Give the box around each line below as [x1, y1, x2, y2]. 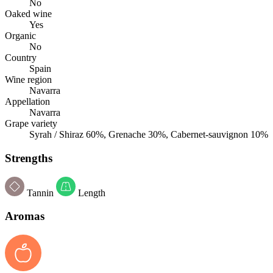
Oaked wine [5, 9, 52, 19]
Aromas [5, 210, 44, 223]
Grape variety [5, 118, 57, 129]
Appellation [5, 96, 50, 107]
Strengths [5, 151, 52, 165]
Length [76, 187, 105, 198]
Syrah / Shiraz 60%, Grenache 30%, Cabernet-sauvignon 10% [29, 129, 268, 140]
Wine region [5, 74, 52, 85]
